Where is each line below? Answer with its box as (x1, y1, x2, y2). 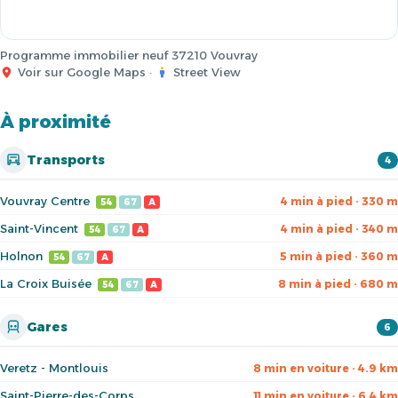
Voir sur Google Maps (18, 65, 146, 79)
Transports (27, 152, 105, 168)
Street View (173, 65, 241, 79)
